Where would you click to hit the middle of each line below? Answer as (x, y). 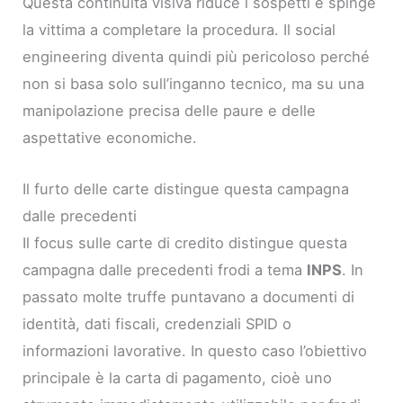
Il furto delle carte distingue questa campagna (186, 188)
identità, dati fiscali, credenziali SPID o (157, 323)
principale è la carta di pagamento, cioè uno (178, 377)
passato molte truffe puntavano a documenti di (189, 296)
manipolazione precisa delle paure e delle (170, 111)
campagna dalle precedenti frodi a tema (165, 269)
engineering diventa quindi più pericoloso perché (197, 57)
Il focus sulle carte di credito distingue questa (185, 242)
